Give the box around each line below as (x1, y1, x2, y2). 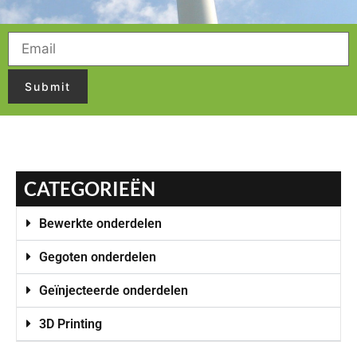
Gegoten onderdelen (39, 249, 156, 265)
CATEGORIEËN (24, 176, 155, 200)
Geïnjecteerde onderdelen (39, 282, 188, 298)
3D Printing (39, 316, 102, 331)
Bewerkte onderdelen (39, 215, 162, 231)
